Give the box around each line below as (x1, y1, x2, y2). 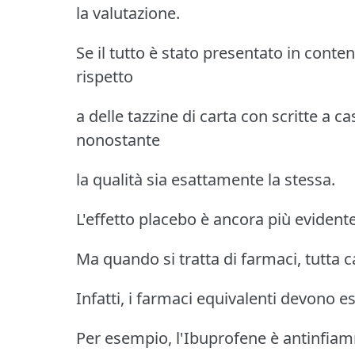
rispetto (76, 65, 133, 87)
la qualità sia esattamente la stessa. (76, 168, 335, 190)
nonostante (76, 128, 160, 151)
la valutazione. (76, 2, 180, 24)
